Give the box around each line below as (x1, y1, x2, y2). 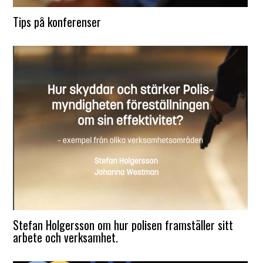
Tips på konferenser (13, 13, 102, 31)
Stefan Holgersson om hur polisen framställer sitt (13, 216, 234, 234)
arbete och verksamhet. (13, 228, 119, 246)
